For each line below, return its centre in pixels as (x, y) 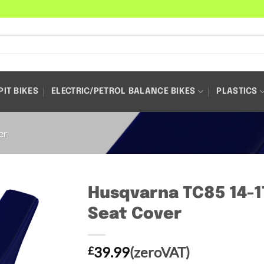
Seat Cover (135, 214)
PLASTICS (237, 91)
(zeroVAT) (160, 252)
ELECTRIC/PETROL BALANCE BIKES (123, 91)
